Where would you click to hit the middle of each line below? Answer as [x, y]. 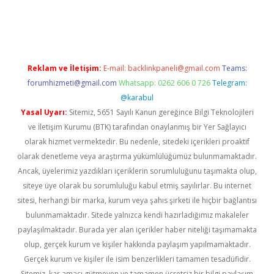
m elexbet [229, 9]
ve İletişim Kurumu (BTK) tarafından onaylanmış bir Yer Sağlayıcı [137, 127]
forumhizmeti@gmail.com [72, 83]
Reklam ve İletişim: [64, 68]
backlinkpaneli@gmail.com [174, 68]
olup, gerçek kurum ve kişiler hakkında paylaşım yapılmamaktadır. [137, 244]
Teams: [234, 68]
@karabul [137, 98]
